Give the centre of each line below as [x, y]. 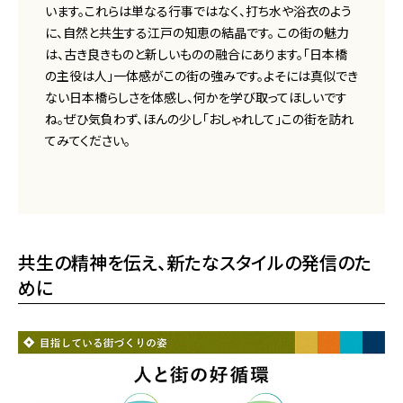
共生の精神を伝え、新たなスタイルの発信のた [195, 263]
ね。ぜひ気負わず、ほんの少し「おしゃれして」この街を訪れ [199, 119]
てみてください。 [88, 141]
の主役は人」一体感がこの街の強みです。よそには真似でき [201, 76]
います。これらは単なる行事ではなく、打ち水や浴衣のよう [198, 11]
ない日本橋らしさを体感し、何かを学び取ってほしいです [196, 98]
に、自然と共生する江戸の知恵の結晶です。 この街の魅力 [197, 33]
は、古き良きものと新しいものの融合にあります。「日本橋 [196, 54]
